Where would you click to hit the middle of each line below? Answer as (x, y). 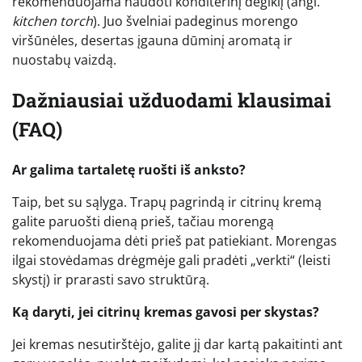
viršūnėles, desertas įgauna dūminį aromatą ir (152, 41)
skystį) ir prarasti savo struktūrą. (111, 280)
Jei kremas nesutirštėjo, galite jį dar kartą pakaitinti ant (177, 345)
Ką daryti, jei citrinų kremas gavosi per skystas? (166, 312)
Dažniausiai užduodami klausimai (172, 101)
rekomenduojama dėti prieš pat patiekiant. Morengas (175, 241)
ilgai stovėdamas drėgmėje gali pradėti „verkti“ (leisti (171, 261)
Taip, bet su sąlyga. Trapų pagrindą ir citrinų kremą (167, 202)
